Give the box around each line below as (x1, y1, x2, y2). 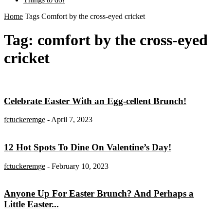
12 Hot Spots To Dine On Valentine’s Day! (4, 142, 171, 153)
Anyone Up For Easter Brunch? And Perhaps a (4, 188, 194, 199)
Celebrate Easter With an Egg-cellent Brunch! (4, 95, 186, 106)
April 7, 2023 (51, 115, 92, 124)
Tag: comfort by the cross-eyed (4, 31, 208, 49)
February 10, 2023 (52, 162, 109, 170)
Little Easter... (4, 199, 59, 210)
